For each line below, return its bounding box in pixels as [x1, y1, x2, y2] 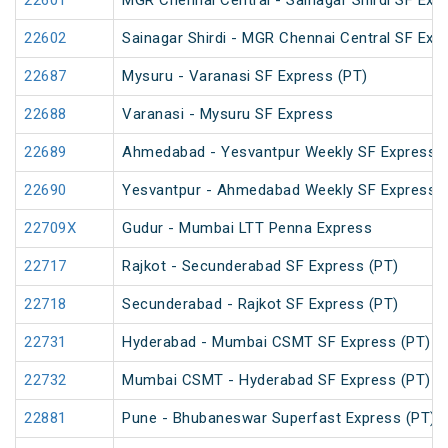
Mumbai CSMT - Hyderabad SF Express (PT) [122, 371, 431, 390]
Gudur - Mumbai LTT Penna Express [122, 219, 372, 238]
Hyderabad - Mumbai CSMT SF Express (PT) [122, 333, 431, 352]
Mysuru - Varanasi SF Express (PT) [122, 67, 368, 86]
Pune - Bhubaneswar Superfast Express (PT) [122, 409, 436, 428]
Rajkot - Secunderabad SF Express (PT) [122, 257, 399, 276]
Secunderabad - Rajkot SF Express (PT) [122, 295, 399, 314]
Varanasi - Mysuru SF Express [122, 105, 333, 124]
